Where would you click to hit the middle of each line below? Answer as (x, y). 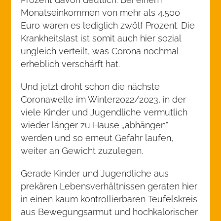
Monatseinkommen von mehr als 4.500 (101, 13)
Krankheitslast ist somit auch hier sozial (101, 38)
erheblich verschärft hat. (71, 64)
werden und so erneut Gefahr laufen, (97, 138)
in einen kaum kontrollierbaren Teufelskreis (109, 199)
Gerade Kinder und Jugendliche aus (95, 173)
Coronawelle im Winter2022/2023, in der (104, 99)
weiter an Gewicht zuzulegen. (82, 151)
